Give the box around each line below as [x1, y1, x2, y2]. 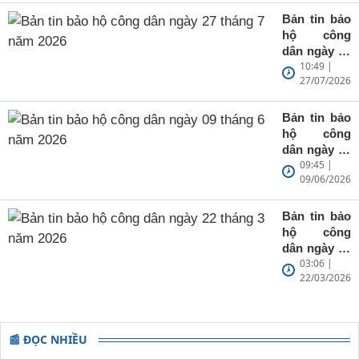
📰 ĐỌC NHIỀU [9, 331, 87, 347]
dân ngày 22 [282, 240, 351, 255]
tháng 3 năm [282, 256, 351, 271]
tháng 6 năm [282, 158, 351, 172]
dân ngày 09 [282, 142, 351, 156]
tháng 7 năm [282, 59, 351, 74]
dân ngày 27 [282, 43, 351, 58]
